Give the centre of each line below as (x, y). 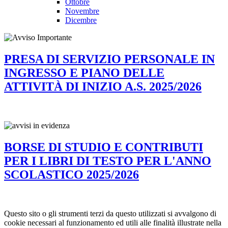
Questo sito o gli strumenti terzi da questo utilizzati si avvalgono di (110, 213)
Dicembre (81, 20)
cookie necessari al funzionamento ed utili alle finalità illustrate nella (113, 222)
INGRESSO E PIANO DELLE (84, 73)
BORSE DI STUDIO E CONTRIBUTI (104, 147)
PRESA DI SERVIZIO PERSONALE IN (109, 59)
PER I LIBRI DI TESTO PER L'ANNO (108, 161)
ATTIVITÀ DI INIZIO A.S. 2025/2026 (103, 87)
